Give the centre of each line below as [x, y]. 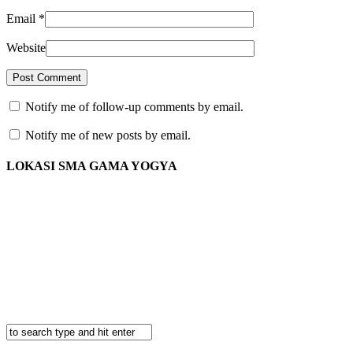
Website [26, 47]
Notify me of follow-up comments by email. [134, 106]
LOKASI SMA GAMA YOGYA [92, 165]
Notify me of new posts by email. [108, 135]
